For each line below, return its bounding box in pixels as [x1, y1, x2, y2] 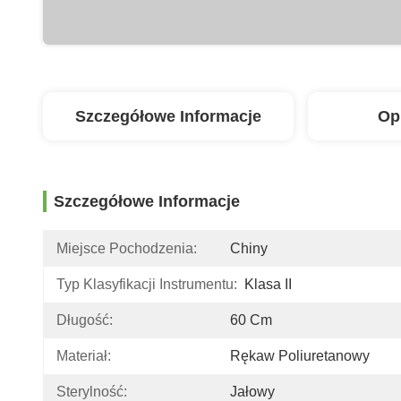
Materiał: [56, 348, 111, 363]
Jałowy [230, 384, 275, 399]
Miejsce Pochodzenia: [56, 241, 197, 256]
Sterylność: [56, 384, 127, 399]
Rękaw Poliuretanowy [230, 348, 370, 363]
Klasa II [244, 277, 292, 292]
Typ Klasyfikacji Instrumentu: [56, 277, 237, 292]
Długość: [56, 312, 113, 328]
